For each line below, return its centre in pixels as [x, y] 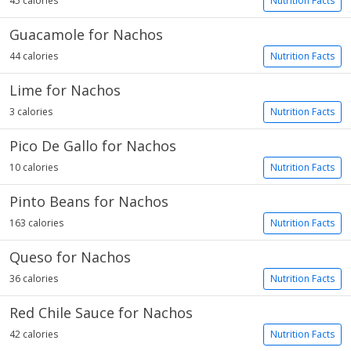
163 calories [36, 223]
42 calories [34, 334]
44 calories [34, 56]
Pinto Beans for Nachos [89, 201]
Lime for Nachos [65, 90]
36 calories [34, 279]
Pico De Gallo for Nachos [93, 146]
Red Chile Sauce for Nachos [101, 313]
